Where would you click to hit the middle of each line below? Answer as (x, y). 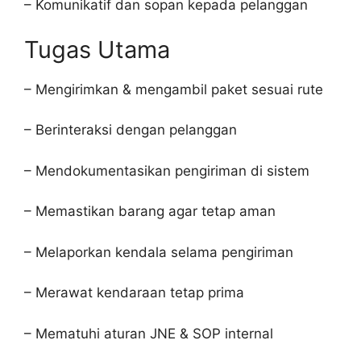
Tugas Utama (97, 49)
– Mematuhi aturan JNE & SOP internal (149, 333)
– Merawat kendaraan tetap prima (134, 293)
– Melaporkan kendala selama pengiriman (159, 252)
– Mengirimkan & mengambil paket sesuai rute (174, 89)
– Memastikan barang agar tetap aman (150, 211)
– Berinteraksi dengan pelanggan (131, 130)
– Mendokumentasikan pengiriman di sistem (167, 170)
